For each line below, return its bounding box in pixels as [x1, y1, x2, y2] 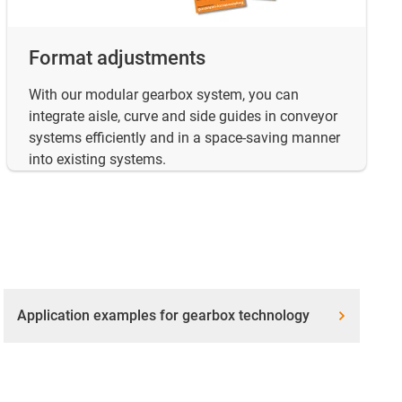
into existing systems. [29, 151, 166, 169]
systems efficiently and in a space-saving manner [29, 129, 340, 147]
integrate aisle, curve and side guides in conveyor [29, 108, 337, 126]
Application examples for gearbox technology [16, 307, 310, 325]
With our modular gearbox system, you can [29, 86, 299, 104]
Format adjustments [29, 47, 205, 70]
